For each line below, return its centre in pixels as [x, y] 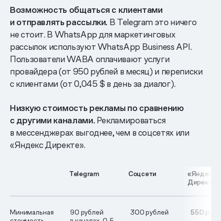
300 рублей [149, 212]
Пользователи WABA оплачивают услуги [90, 59]
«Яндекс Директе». [48, 145]
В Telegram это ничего [152, 22]
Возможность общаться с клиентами [86, 9]
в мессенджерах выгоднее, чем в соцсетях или [100, 132]
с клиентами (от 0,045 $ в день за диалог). [93, 83]
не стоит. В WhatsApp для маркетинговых [93, 34]
